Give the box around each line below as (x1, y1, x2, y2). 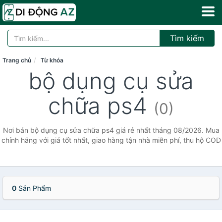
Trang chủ (2, 56, 31, 64)
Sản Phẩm (16, 184, 51, 192)
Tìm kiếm (170, 33, 204, 43)
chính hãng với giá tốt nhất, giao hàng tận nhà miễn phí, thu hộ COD (1, 136, 221, 144)
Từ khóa (41, 56, 63, 64)
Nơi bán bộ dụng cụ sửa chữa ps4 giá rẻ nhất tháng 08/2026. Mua (2, 126, 220, 134)
